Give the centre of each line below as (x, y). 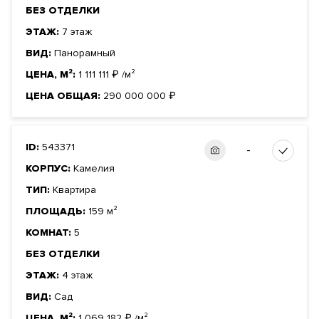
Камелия (94, 169)
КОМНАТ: (50, 233)
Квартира (74, 190)
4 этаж (77, 276)
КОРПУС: (49, 169)
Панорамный (85, 53)
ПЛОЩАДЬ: (57, 211)
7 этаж (77, 32)
